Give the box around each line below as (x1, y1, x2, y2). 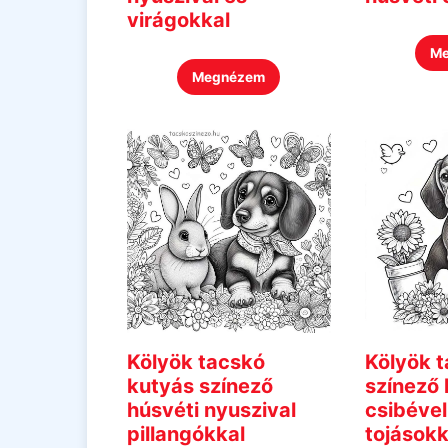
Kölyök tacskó (127, 350, 265, 375)
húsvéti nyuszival (127, 398, 296, 423)
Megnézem (192, 69, 266, 86)
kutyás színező (127, 374, 273, 399)
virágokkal (127, 8, 230, 33)
